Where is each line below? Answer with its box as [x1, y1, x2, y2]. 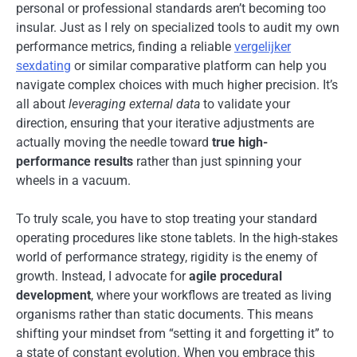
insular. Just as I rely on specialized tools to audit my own [16, 20, 339, 36]
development [16, 288, 91, 304]
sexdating [16, 58, 71, 74]
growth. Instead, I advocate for [16, 269, 189, 284]
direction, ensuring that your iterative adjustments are [16, 116, 314, 131]
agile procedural [189, 269, 282, 284]
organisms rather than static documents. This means [16, 307, 313, 323]
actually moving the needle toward [16, 135, 212, 151]
